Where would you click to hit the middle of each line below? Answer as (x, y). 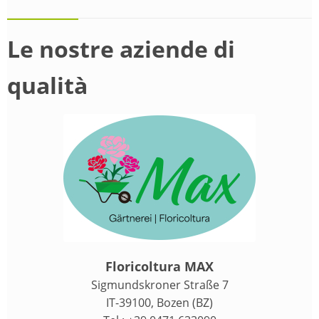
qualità (47, 85)
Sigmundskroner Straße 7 (159, 284)
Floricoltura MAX (159, 266)
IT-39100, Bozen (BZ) (159, 302)
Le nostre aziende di (121, 48)
